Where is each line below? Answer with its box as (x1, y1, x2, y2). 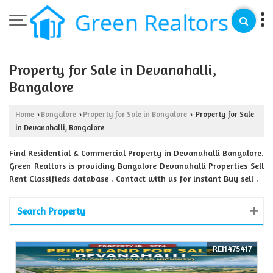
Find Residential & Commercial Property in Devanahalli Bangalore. (9, 147, 264, 158)
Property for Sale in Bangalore (83, 110, 187, 119)
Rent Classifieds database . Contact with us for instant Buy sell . (9, 173, 258, 184)
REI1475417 (213, 243, 252, 254)
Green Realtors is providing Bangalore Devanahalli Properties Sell (9, 160, 264, 171)
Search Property (17, 205, 85, 218)
